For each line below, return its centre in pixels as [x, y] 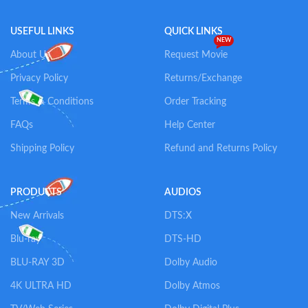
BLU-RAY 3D [37, 262]
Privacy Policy [39, 78]
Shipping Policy [42, 148]
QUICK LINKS [194, 31]
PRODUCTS [36, 192]
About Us [30, 55]
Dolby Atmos [192, 286]
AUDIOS [183, 192]
